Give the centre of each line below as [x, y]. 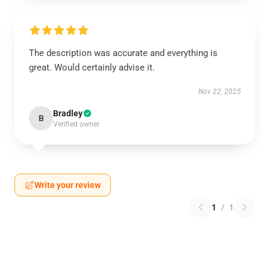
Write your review [67, 185]
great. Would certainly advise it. [92, 67]
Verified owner [76, 124]
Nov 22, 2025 [220, 92]
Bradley [68, 113]
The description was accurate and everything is [123, 53]
